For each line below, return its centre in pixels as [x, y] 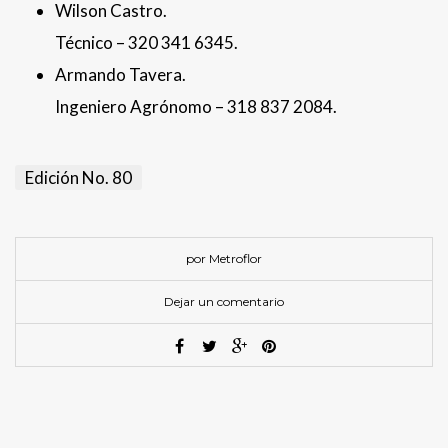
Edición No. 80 [78, 177]
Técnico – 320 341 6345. [146, 42]
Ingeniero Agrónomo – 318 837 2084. [196, 106]
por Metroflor [224, 258]
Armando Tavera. [120, 74]
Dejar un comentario [224, 301]
